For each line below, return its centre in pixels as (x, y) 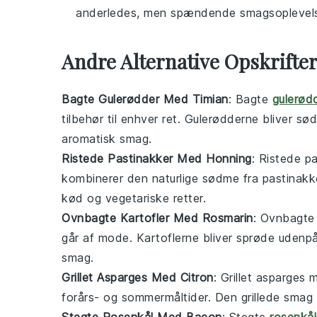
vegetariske (137, 198)
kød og (83, 198)
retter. (188, 198)
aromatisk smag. (107, 139)
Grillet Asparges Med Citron (138, 277)
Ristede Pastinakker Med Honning (157, 158)
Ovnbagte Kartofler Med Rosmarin (157, 218)
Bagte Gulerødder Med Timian (145, 99)
